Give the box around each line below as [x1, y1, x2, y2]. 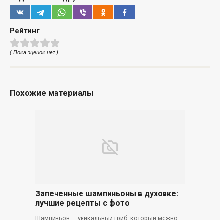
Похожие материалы [10, 87, 94, 98]
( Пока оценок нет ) [10, 49, 58, 55]
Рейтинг [10, 27, 40, 36]
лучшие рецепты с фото [35, 198, 130, 208]
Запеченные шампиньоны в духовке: [35, 189, 178, 199]
